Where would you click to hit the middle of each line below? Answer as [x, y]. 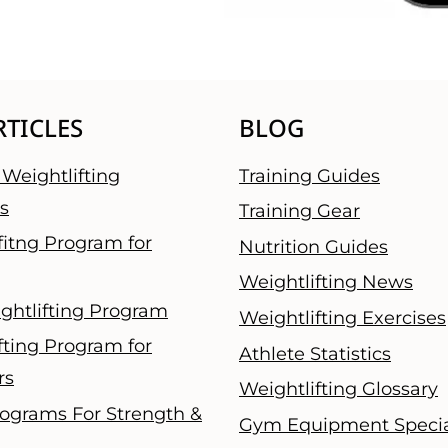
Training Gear [299, 211]
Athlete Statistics [315, 353]
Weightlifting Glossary [338, 389]
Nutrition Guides [313, 246]
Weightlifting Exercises [342, 318]
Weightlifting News [326, 282]
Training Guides [309, 175]
